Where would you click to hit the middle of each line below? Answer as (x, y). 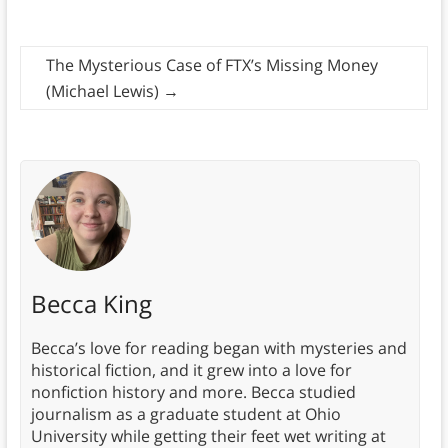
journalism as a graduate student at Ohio (185, 414)
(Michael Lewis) (104, 91)
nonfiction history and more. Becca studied (193, 392)
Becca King (91, 304)
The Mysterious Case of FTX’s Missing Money (211, 65)
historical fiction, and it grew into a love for (191, 370)
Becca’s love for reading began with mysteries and (218, 348)
